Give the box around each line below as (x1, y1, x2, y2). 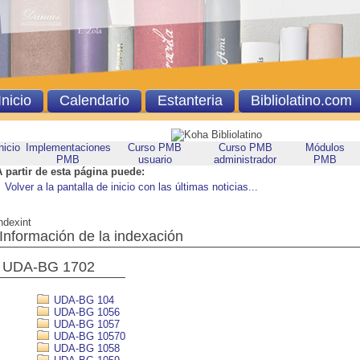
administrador (214, 153, 276, 166)
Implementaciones (25, 141, 111, 153)
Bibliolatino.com (250, 92, 352, 108)
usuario (137, 153, 172, 166)
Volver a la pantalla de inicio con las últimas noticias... (5, 181, 258, 193)
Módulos (305, 141, 345, 153)
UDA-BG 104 (51, 294, 114, 306)
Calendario (59, 92, 129, 108)
